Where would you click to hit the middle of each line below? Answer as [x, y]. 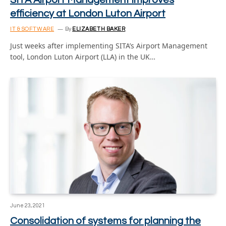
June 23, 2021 [27, 205]
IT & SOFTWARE [32, 29]
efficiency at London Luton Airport [88, 14]
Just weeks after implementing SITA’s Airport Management [109, 46]
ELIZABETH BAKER [99, 29]
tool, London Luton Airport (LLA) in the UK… [83, 57]
